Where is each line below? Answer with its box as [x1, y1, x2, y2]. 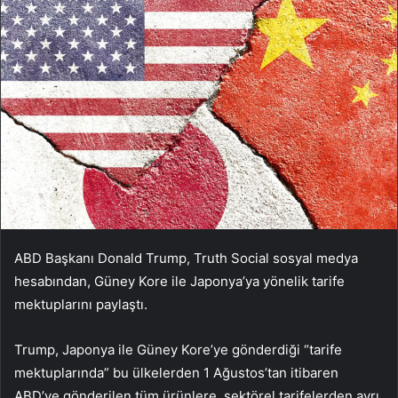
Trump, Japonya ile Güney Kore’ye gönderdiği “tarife [14, 341, 342, 359]
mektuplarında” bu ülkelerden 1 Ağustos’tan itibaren [14, 364, 338, 382]
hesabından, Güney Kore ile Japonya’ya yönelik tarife [14, 273, 345, 291]
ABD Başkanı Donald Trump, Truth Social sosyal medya [14, 250, 358, 267]
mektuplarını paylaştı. [14, 296, 147, 314]
